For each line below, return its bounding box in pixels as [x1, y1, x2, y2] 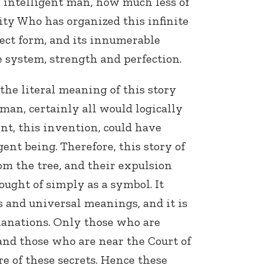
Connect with [130, 111, 193, 122]
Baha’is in [130, 122, 177, 134]
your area [130, 134, 175, 146]
